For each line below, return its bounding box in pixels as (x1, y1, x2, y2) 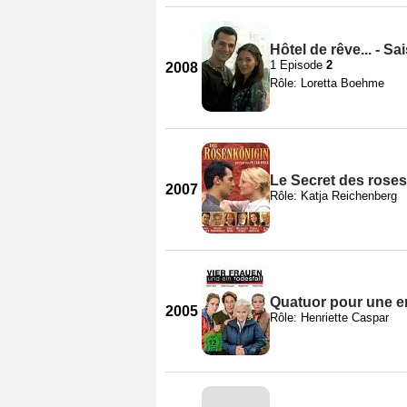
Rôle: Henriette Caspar (270, 310, 389, 324)
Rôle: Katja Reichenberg (270, 188, 397, 203)
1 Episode (270, 57, 326, 72)
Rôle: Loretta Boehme (270, 75, 384, 90)
